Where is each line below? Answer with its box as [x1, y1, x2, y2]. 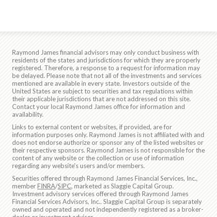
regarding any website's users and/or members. [12, 161, 145, 170]
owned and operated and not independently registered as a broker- [12, 205, 203, 213]
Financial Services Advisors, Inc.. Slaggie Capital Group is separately [12, 197, 202, 205]
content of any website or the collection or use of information [12, 154, 184, 162]
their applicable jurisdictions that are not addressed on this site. [12, 94, 191, 103]
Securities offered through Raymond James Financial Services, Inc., [12, 174, 198, 182]
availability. [12, 110, 44, 118]
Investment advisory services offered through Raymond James [12, 189, 188, 198]
